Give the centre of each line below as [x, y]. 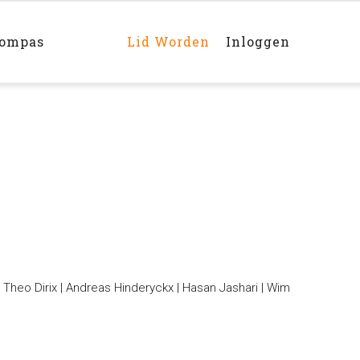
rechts [144, 34]
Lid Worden [168, 41]
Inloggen [258, 41]
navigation [162, 21]
